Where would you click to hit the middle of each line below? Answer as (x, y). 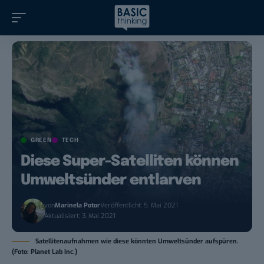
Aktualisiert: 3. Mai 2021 (80, 216)
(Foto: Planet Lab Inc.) (44, 252)
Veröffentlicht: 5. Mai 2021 (139, 206)
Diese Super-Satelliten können (130, 162)
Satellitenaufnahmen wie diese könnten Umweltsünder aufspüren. (137, 242)
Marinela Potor (78, 206)
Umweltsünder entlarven (111, 181)
